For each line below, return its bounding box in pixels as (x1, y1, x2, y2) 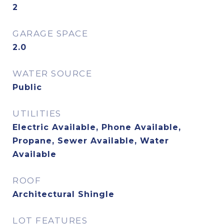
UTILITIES (12, 108, 61, 118)
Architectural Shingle (12, 189, 114, 199)
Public (12, 82, 42, 92)
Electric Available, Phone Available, (12, 122, 181, 132)
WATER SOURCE (12, 68, 92, 78)
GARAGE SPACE (12, 28, 88, 38)
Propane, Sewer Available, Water (12, 136, 169, 145)
